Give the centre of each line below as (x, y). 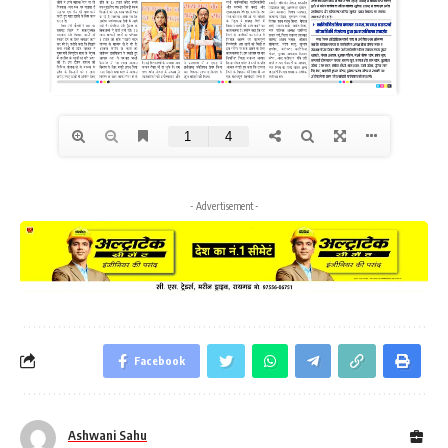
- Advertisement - (224, 205)
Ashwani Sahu (107, 435)
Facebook (159, 360)
